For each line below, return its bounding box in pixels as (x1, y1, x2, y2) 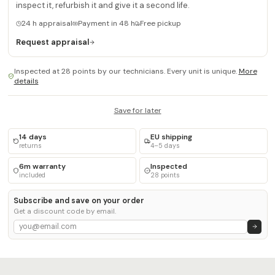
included (19, 171, 45, 179)
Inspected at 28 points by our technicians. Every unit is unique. (14, 66, 239, 76)
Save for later (114, 105, 161, 115)
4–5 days (150, 142, 180, 150)
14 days (19, 132, 47, 142)
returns (19, 142, 42, 150)
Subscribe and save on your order (14, 195, 145, 206)
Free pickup (140, 18, 182, 29)
